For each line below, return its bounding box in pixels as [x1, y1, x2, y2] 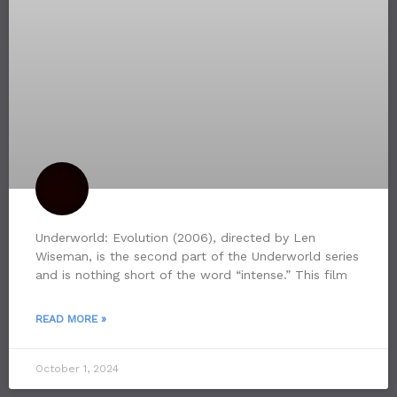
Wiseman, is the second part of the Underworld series [35, 248, 359, 263]
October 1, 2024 [35, 362, 119, 375]
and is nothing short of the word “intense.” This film [35, 267, 347, 282]
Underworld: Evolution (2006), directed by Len [35, 230, 315, 245]
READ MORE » [35, 312, 106, 325]
